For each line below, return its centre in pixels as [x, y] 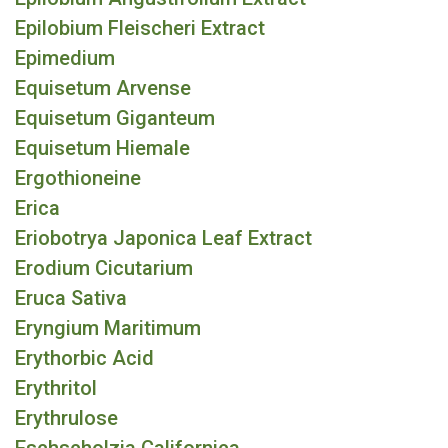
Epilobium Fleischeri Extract [140, 28]
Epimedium [65, 58]
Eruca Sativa [71, 298]
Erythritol [56, 388]
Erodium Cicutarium [104, 268]
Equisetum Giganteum [115, 118]
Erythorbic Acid [84, 358]
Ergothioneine [78, 178]
